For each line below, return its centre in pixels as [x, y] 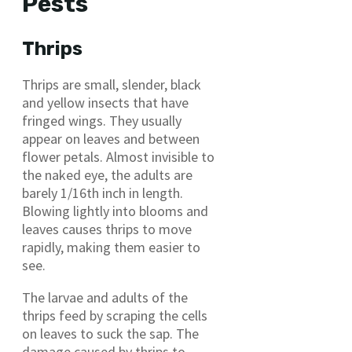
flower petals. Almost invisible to [118, 156]
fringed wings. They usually [102, 120]
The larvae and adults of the [105, 297]
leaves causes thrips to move [107, 229]
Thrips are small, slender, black [112, 84]
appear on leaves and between [111, 138]
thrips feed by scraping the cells [115, 315]
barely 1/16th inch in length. [103, 192]
